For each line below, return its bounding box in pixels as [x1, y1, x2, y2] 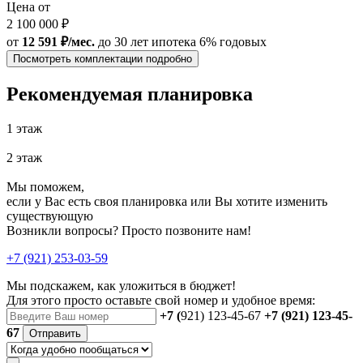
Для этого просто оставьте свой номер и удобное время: [6, 293, 315, 307]
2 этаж [6, 150, 42, 164]
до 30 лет [95, 34, 152, 49]
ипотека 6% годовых [152, 34, 267, 49]
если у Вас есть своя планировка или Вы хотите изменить [6, 194, 327, 208]
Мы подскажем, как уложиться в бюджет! [6, 278, 236, 293]
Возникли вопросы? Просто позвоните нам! [6, 223, 251, 237]
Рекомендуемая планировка [6, 83, 253, 105]
